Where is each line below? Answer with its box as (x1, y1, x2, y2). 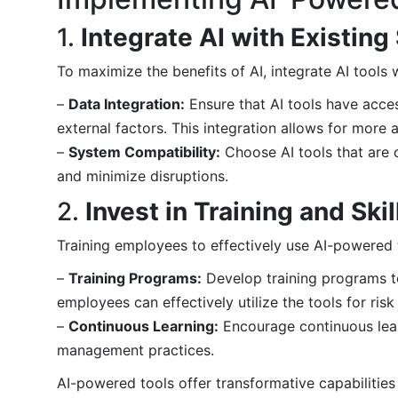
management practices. (57, 340, 214, 359)
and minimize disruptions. (57, 166, 228, 185)
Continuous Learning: (68, 316, 219, 335)
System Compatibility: (68, 142, 220, 161)
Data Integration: (68, 94, 185, 113)
